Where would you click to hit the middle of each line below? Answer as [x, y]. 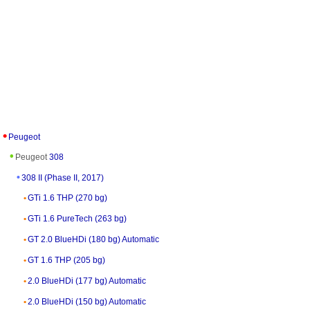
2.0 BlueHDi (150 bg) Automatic [87, 301]
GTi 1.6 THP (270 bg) [67, 198]
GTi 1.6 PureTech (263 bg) [77, 218]
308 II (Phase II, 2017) [63, 177]
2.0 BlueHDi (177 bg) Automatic [87, 281]
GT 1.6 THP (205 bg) [66, 260]
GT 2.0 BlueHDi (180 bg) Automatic [93, 239]
